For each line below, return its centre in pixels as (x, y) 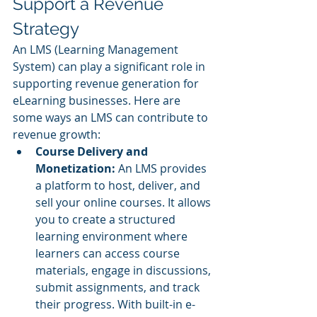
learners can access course (109, 253)
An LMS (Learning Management (97, 49)
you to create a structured (107, 219)
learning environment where (113, 236)
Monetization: (77, 168)
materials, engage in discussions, (125, 270)
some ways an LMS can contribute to (112, 117)
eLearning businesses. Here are (98, 100)
